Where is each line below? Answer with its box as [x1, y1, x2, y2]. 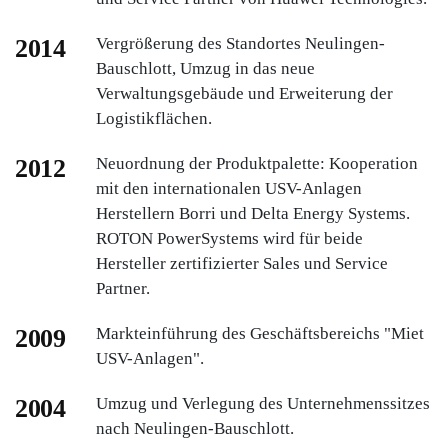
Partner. [95, 278, 150, 298]
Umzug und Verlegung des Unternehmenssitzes [95, 393, 430, 413]
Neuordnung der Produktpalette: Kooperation [95, 153, 418, 173]
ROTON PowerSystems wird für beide [95, 228, 363, 248]
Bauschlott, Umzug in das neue [95, 58, 315, 78]
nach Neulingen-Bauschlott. [95, 418, 294, 438]
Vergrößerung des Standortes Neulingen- [95, 33, 385, 53]
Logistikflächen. [95, 108, 212, 128]
